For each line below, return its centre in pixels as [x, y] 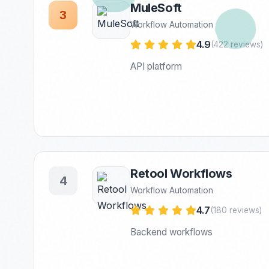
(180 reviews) [236, 210]
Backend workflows [171, 232]
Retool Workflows [181, 174]
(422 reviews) [237, 44]
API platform [156, 66]
